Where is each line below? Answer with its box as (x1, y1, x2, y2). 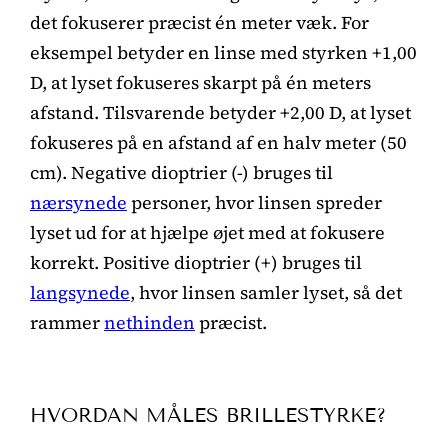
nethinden (104, 309, 195, 335)
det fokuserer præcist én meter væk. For (30, 9, 369, 35)
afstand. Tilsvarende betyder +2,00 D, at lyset (30, 99, 411, 125)
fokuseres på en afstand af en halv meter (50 (30, 129, 407, 155)
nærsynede (30, 189, 127, 215)
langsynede (30, 279, 130, 305)
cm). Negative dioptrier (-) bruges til (30, 159, 333, 185)
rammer (30, 309, 104, 335)
